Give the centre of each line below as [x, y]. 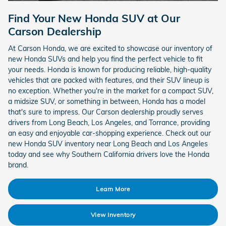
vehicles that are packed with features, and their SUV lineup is [109, 80]
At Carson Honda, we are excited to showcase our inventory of [110, 48]
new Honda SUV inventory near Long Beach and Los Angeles [108, 144]
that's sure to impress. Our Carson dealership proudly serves [106, 112]
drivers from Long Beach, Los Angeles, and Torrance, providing [109, 122]
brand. [18, 165]
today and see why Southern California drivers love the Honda [109, 154]
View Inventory [113, 215]
